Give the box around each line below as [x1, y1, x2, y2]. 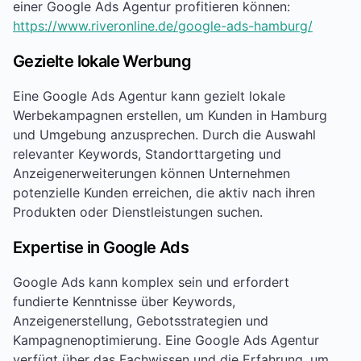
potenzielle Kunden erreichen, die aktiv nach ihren [13, 185, 315, 201]
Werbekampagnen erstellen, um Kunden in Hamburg [13, 107, 327, 124]
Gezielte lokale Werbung [13, 51, 192, 71]
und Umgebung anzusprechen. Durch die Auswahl [13, 127, 316, 143]
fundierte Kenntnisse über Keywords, [13, 293, 235, 310]
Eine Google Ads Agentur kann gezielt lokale [13, 88, 285, 105]
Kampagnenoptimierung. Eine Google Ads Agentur [13, 332, 319, 349]
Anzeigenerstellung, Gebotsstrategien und [13, 313, 268, 330]
